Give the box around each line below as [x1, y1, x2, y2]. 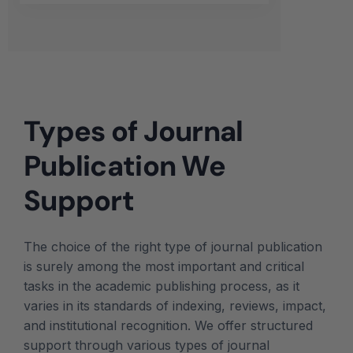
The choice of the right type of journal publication [24, 239, 322, 255]
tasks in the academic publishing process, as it [24, 278, 299, 295]
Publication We [24, 147, 225, 185]
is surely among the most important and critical [24, 258, 304, 275]
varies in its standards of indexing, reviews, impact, [24, 298, 326, 314]
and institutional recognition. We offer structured [24, 318, 313, 334]
